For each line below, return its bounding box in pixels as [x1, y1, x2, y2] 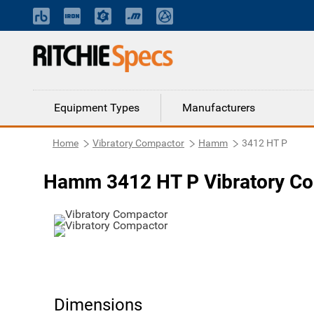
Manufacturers [182, 101, 255, 114]
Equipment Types [54, 101, 139, 114]
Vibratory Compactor [93, 137, 184, 149]
